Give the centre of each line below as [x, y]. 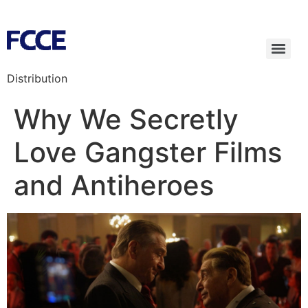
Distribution [37, 78]
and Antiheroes [114, 185]
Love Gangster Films [148, 152]
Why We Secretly [126, 119]
